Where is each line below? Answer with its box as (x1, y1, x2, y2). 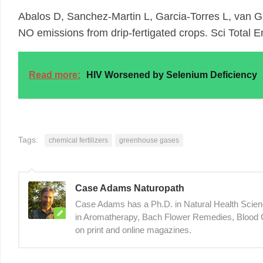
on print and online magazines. (75, 225, 191, 235)
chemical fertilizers (49, 136, 108, 144)
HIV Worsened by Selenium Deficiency (86, 70, 257, 80)
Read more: (29, 70, 80, 80)
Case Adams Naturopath (75, 183, 184, 193)
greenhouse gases (119, 136, 179, 144)
